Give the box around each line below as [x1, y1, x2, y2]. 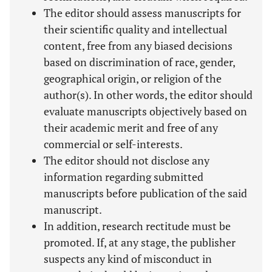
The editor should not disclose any [44, 153, 209, 168]
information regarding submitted [44, 169, 203, 184]
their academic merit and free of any [44, 120, 218, 135]
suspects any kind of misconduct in [44, 251, 212, 266]
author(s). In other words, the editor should [44, 87, 253, 102]
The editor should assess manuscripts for [44, 5, 241, 20]
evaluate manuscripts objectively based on [44, 104, 247, 118]
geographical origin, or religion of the [44, 71, 222, 86]
